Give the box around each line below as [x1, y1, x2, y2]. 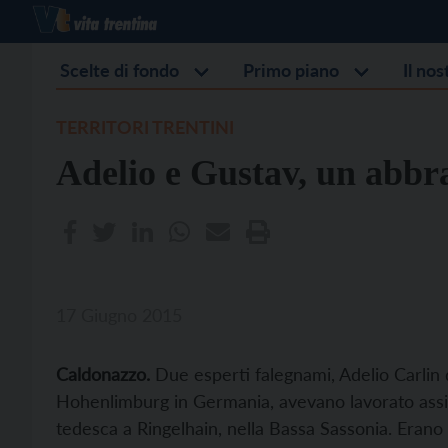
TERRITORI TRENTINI [56, 116, 234, 138]
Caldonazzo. [56, 363, 150, 385]
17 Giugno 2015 [56, 304, 182, 326]
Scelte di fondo [60, 59, 179, 81]
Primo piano [243, 59, 339, 81]
